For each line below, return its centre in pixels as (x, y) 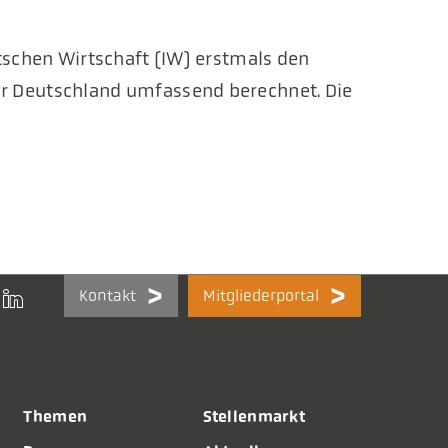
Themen (55, 416)
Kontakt (107, 295)
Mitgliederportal (260, 295)
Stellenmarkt (253, 416)
